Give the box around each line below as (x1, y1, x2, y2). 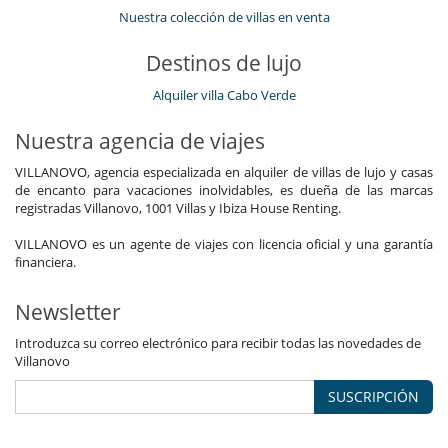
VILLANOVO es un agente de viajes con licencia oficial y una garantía (15, 235, 433, 254)
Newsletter (15, 298, 121, 327)
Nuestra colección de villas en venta (118, 8, 330, 27)
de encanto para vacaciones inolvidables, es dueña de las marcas (15, 181, 433, 200)
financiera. (15, 253, 76, 272)
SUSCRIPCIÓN (328, 387, 419, 407)
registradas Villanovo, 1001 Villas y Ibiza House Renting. (15, 199, 341, 218)
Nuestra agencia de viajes (15, 127, 265, 156)
